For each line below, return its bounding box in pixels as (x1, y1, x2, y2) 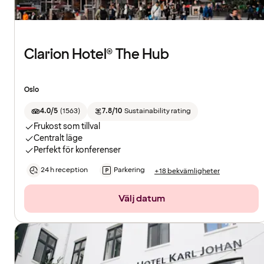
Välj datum (118, 192, 165, 206)
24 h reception (41, 165, 88, 176)
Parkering (114, 165, 145, 176)
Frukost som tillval (34, 121, 100, 133)
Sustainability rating (124, 106, 191, 117)
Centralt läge (34, 133, 82, 144)
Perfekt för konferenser (34, 144, 121, 156)
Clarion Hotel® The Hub (24, 45, 169, 65)
